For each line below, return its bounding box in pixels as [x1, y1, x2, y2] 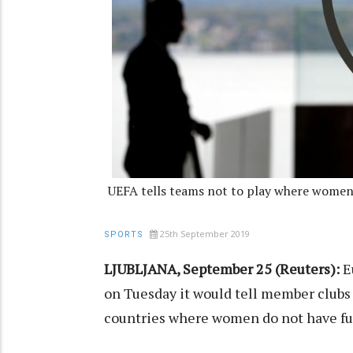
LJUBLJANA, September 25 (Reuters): [104, 258, 340, 278]
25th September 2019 [160, 227, 250, 240]
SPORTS [104, 229, 143, 240]
